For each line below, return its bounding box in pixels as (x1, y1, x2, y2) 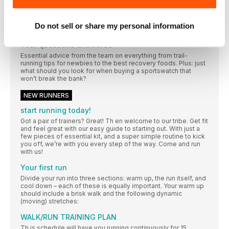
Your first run (20, 163, 67, 172)
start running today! (20, 106, 91, 115)
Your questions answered (20, 40, 112, 50)
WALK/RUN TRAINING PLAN (20, 213, 117, 222)
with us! (20, 148, 43, 156)
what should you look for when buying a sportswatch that (20, 67, 191, 75)
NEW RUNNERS (24, 91, 69, 100)
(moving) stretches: (20, 197, 79, 205)
